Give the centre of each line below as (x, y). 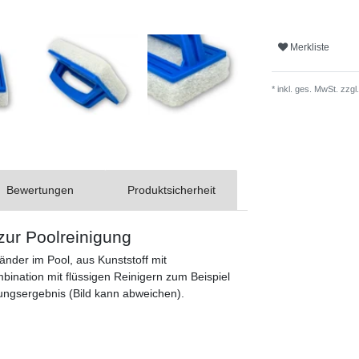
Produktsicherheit (171, 190)
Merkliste (310, 47)
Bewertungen (40, 190)
